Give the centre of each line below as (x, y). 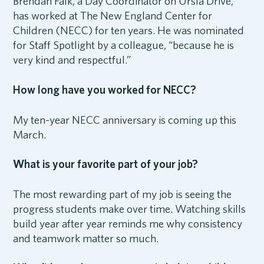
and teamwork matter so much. (86, 238)
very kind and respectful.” (72, 60)
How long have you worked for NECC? (104, 90)
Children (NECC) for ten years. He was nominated (128, 31)
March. (30, 134)
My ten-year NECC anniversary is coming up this (124, 120)
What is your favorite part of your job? (105, 164)
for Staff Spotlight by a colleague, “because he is (123, 45)
